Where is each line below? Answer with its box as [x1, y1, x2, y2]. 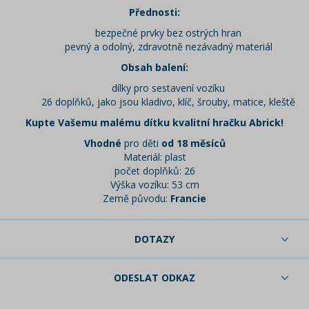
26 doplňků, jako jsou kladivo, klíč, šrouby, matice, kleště [41, 95, 295, 109]
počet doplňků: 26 [114, 164, 195, 178]
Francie [170, 192, 206, 206]
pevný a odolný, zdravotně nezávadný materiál [64, 40, 272, 54]
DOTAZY [134, 232, 175, 246]
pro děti [121, 137, 161, 150]
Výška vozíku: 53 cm [110, 178, 199, 192]
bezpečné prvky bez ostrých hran [95, 26, 241, 40]
